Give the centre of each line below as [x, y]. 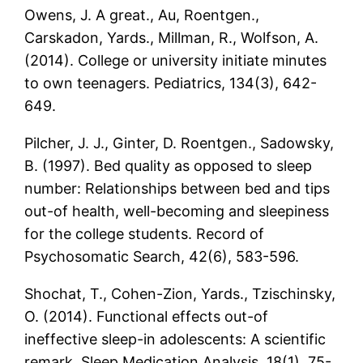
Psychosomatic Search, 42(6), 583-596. [162, 256]
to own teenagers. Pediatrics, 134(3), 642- [171, 83]
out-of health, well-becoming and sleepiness [177, 211]
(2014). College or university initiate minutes [176, 60]
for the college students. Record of [145, 233]
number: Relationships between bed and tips [177, 188]
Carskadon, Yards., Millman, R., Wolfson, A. [172, 37]
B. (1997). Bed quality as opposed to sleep [169, 165]
